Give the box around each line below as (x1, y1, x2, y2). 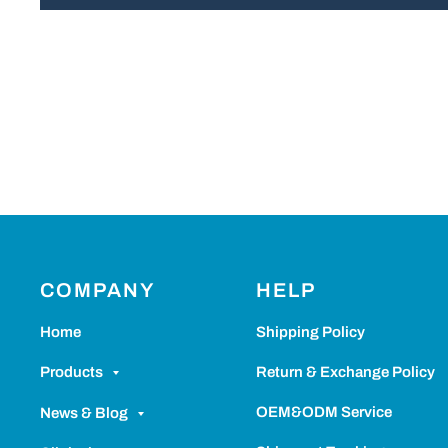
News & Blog (40, 405, 128, 422)
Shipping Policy (255, 323, 365, 340)
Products (40, 364, 103, 381)
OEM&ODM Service (255, 403, 392, 420)
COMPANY (40, 278, 156, 301)
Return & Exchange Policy (255, 363, 435, 380)
